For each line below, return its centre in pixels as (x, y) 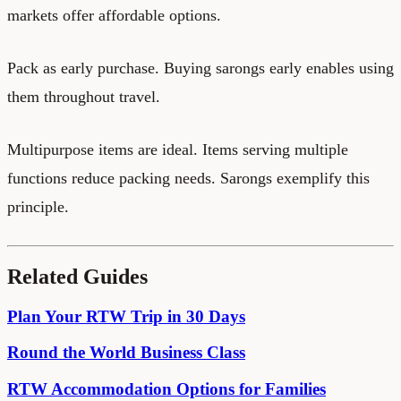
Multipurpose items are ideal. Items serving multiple (178, 149)
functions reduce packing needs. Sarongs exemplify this (188, 178)
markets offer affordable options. (114, 15)
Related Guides (77, 276)
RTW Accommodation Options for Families (166, 389)
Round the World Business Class (126, 353)
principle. (38, 206)
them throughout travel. (84, 96)
